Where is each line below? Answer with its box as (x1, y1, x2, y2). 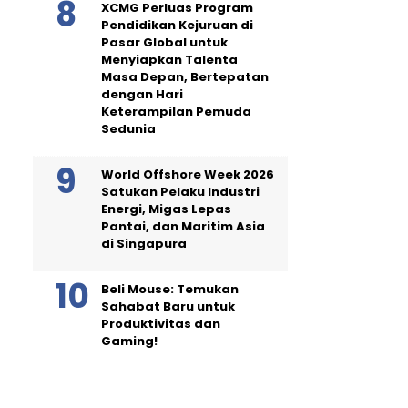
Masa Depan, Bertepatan (101, 67, 269, 86)
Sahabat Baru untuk (101, 297, 235, 315)
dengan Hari (101, 85, 183, 103)
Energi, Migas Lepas (101, 199, 231, 218)
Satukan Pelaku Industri (101, 182, 260, 200)
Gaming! (101, 331, 158, 350)
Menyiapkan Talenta (101, 50, 238, 68)
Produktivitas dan (101, 314, 220, 332)
